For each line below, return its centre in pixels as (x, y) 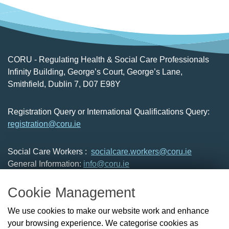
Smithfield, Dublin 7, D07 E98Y (64, 84)
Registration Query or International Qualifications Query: (109, 111)
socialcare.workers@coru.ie (141, 151)
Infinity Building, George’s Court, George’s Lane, (95, 72)
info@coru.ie (106, 164)
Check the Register (39, 216)
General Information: (45, 164)
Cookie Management (72, 193)
